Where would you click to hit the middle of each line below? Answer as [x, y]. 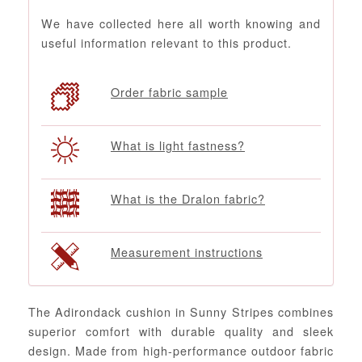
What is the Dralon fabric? [188, 198]
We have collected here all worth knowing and [181, 23]
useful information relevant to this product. [166, 43]
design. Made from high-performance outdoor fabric [181, 350]
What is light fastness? [178, 145]
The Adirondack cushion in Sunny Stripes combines [181, 311]
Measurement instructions [187, 251]
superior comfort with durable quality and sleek [181, 330]
